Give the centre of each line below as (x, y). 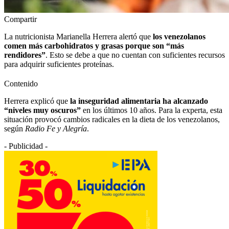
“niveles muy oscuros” (42, 110)
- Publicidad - (26, 146)
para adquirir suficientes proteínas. (59, 64)
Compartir (20, 19)
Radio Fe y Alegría (56, 128)
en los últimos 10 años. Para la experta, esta (152, 110)
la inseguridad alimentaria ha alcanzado (139, 101)
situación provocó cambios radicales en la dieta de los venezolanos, (112, 119)
